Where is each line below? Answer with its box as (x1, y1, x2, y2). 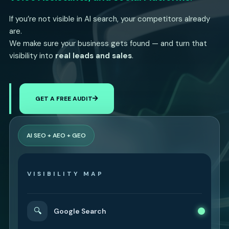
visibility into (9, 51, 55, 61)
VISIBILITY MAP (27, 170, 104, 178)
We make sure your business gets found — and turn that (9, 38, 207, 49)
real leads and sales (55, 51, 132, 61)
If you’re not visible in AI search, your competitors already (9, 14, 210, 25)
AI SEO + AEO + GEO (27, 131, 86, 140)
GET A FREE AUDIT (35, 95, 93, 103)
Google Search (54, 206, 106, 216)
